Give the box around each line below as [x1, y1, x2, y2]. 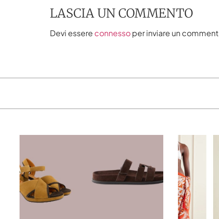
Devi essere [50, 27, 94, 38]
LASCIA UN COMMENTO [50, 5, 193, 21]
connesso [94, 27, 131, 38]
